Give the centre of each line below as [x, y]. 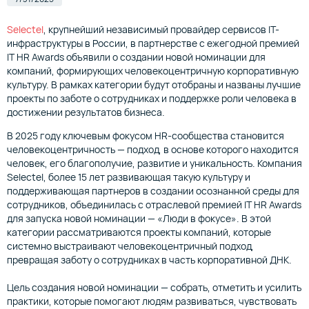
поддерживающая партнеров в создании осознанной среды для [153, 191]
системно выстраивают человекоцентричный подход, [130, 246]
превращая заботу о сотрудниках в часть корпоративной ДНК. [149, 260]
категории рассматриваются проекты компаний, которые [139, 232]
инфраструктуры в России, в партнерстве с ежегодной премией [153, 43]
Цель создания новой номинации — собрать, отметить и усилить [154, 288]
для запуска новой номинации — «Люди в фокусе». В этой [139, 219]
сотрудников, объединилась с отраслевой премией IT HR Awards [154, 205]
